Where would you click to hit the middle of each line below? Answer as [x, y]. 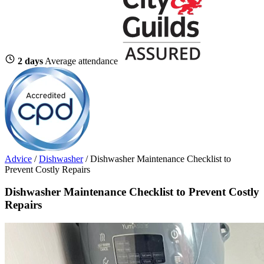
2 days [30, 61]
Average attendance [81, 61]
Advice [18, 159]
